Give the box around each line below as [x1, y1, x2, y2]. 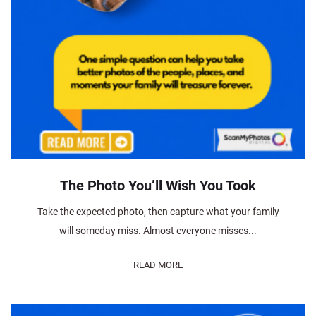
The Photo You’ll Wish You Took [60, 177, 256, 194]
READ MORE [133, 260, 183, 270]
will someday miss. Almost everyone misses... [59, 225, 257, 236]
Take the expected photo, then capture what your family [37, 206, 279, 217]
